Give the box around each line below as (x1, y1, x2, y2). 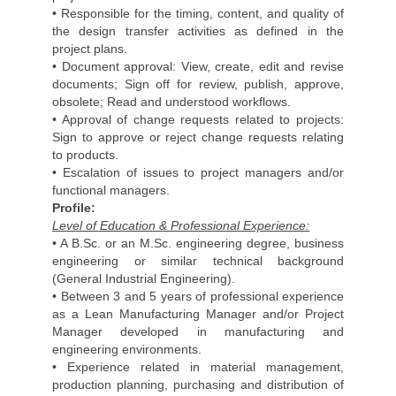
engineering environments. (52, 342, 202, 356)
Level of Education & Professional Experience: (52, 218, 309, 232)
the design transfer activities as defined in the (52, 24, 344, 38)
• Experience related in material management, (52, 360, 344, 374)
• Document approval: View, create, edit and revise (52, 59, 344, 73)
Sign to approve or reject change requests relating (52, 130, 344, 144)
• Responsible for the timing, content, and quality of (52, 6, 344, 20)
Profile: (52, 201, 95, 215)
